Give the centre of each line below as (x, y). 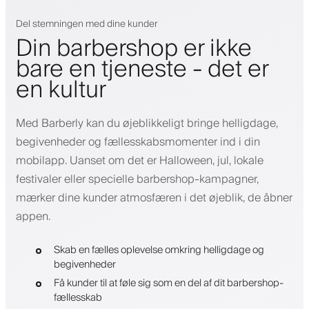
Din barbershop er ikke (134, 49)
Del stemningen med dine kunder (87, 24)
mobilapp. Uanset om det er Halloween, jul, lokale (140, 161)
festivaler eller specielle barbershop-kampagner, (137, 180)
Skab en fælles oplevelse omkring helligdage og (159, 250)
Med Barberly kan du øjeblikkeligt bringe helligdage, (147, 124)
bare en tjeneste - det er (142, 70)
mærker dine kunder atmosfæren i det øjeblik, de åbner (154, 198)
